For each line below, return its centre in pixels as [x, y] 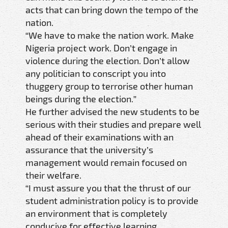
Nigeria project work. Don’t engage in [101, 48]
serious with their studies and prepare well [113, 124]
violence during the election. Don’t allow [108, 60]
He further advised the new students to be [112, 111]
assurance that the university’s [89, 149]
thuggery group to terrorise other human [109, 86]
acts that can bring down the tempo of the [112, 9]
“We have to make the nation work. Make [110, 35]
